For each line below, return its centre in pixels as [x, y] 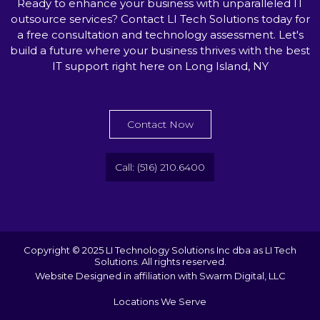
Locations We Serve [160, 302]
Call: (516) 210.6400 [160, 167]
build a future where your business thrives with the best [160, 51]
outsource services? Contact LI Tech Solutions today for [160, 19]
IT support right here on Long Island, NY [160, 66]
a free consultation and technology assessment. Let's [160, 35]
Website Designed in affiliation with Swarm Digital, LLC [160, 276]
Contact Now [160, 125]
